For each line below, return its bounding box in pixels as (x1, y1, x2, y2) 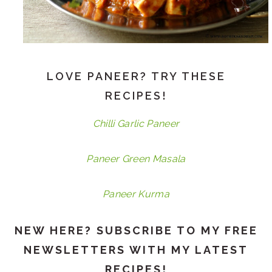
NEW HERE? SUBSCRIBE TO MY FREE (14, 224, 258, 237)
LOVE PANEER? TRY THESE (46, 70, 226, 83)
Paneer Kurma (103, 188, 169, 200)
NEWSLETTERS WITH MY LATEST (24, 243, 248, 257)
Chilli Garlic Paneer (92, 118, 180, 130)
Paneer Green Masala (86, 153, 186, 165)
